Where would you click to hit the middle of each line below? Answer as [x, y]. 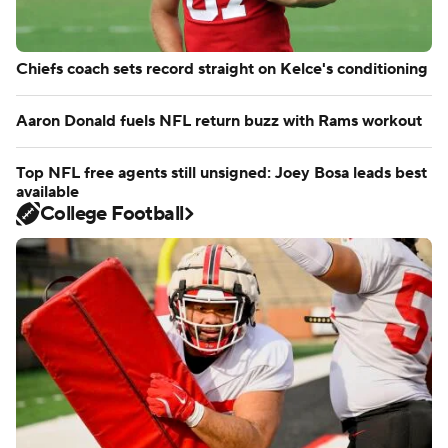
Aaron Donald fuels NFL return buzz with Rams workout [219, 121]
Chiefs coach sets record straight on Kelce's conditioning [222, 69]
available [47, 192]
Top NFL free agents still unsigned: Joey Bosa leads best [221, 173]
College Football [112, 214]
